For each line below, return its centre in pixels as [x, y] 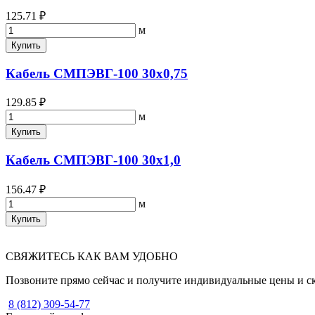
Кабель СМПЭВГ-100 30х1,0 [93, 160]
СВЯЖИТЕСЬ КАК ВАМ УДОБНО [92, 256]
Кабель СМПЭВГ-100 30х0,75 [97, 73]
